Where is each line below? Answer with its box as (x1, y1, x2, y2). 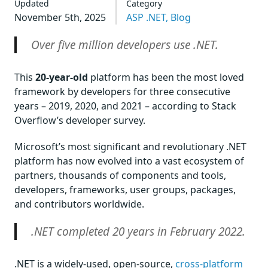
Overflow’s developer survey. (14, 114, 145, 127)
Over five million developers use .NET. (31, 37, 218, 53)
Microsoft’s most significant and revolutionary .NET (14, 140, 246, 153)
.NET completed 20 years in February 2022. (31, 224, 245, 239)
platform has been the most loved (88, 71, 244, 84)
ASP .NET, (126, 11, 168, 24)
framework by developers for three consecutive (14, 85, 230, 98)
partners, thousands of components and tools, (14, 169, 226, 182)
